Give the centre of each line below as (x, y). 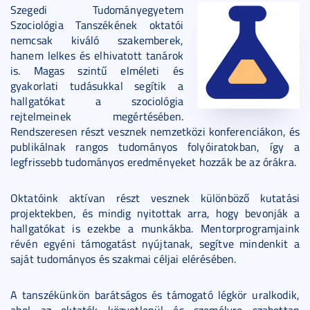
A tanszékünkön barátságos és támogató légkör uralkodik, (155, 295)
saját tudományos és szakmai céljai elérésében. (124, 259)
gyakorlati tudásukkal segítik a (97, 86)
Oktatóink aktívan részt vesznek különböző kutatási (155, 198)
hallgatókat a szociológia (97, 101)
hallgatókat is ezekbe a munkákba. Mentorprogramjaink (155, 228)
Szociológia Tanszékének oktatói (97, 25)
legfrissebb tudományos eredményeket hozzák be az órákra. (153, 162)
